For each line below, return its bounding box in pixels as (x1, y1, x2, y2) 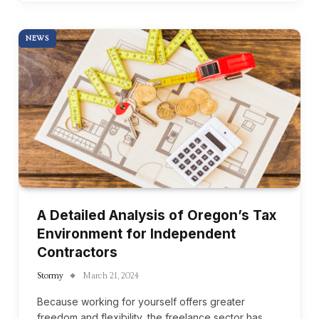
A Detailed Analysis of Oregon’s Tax (37, 207, 276, 224)
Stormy (37, 271, 63, 281)
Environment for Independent (37, 226, 236, 242)
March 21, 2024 (83, 271, 139, 281)
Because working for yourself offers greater (37, 296, 245, 308)
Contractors (37, 244, 117, 261)
